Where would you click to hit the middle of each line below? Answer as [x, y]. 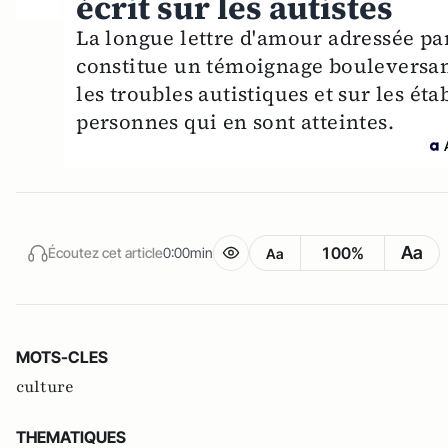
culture [45, 387]
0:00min [188, 252]
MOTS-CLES [62, 357]
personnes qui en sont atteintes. [235, 122]
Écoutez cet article [105, 252]
